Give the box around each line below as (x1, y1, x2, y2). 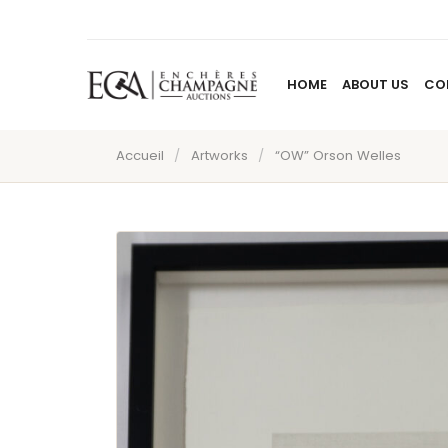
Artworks (190, 146, 248, 166)
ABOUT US (342, 75, 409, 94)
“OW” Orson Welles (274, 146, 401, 166)
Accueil (116, 146, 164, 166)
